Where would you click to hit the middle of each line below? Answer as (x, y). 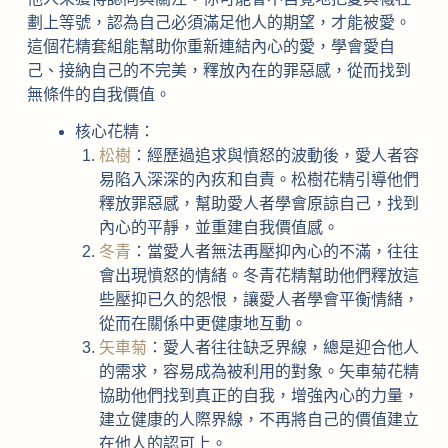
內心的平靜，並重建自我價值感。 (218, 227)
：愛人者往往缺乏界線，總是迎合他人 (282, 347)
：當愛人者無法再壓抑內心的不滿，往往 (274, 251)
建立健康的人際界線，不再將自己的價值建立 (258, 419)
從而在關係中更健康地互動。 (202, 323)
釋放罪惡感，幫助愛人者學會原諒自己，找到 (258, 203)
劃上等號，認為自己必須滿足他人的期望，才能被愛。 (218, 22)
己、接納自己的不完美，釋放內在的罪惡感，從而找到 (218, 70)
